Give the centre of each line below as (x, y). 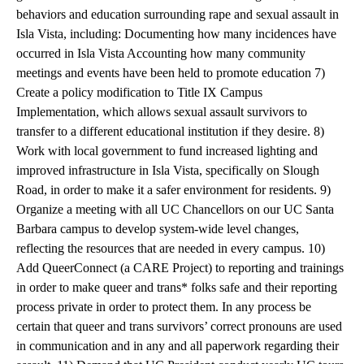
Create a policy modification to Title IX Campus (139, 92)
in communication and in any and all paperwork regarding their (178, 346)
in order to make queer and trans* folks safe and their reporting (177, 287)
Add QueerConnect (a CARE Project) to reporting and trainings (180, 268)
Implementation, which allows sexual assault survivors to (162, 112)
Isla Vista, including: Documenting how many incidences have (176, 34)
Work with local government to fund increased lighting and (167, 151)
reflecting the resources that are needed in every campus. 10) (171, 248)
